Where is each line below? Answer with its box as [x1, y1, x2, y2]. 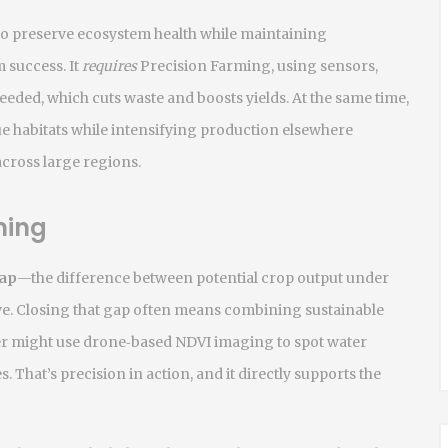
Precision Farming [140, 57, 271, 75]
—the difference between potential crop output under [17, 269, 389, 287]
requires [82, 57, 137, 75]
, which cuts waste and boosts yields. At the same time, [41, 89, 409, 107]
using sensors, [277, 57, 378, 75]
